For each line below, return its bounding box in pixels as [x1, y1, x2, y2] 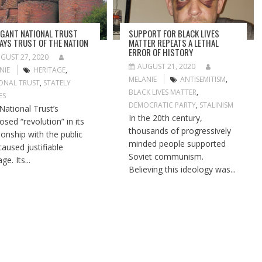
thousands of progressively [129, 125, 232, 136]
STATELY [43, 77, 71, 88]
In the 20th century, [129, 112, 203, 123]
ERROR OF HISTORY [129, 45, 194, 58]
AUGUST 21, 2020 [137, 61, 196, 71]
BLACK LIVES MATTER [129, 87, 197, 97]
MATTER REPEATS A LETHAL [129, 36, 219, 49]
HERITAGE [33, 64, 66, 75]
